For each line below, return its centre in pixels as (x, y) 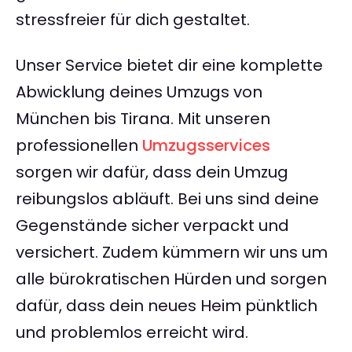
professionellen (79, 146)
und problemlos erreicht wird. (132, 333)
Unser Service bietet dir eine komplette (169, 66)
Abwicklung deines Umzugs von (139, 92)
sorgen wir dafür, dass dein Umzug (152, 172)
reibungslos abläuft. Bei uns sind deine (167, 199)
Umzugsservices (206, 146)
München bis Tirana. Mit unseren (143, 119)
